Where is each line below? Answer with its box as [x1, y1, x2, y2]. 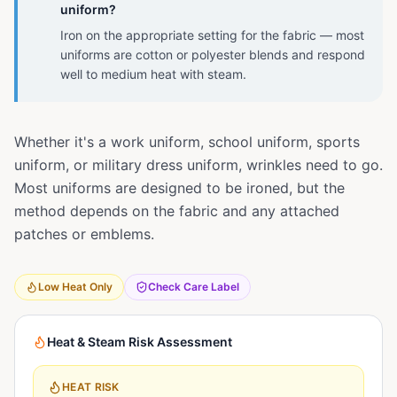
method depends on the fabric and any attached [14, 202, 339, 220]
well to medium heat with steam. [60, 66, 246, 82]
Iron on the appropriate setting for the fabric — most [60, 27, 364, 43]
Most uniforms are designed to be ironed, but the [14, 179, 345, 197]
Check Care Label [148, 280, 239, 293]
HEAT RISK [62, 380, 120, 393]
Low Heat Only [38, 280, 113, 293]
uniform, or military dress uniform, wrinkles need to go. [14, 156, 383, 174]
